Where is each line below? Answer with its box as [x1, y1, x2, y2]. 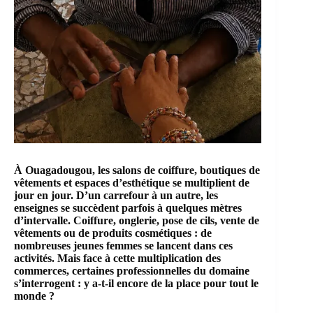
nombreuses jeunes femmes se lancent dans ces [14, 240, 233, 252]
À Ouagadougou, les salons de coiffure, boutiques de [14, 164, 260, 177]
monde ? [14, 290, 54, 303]
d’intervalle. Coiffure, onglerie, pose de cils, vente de [14, 214, 259, 227]
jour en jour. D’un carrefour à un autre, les [14, 189, 218, 202]
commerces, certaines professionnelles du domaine [14, 265, 249, 277]
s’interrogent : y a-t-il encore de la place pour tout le [14, 277, 259, 290]
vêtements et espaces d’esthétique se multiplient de [14, 177, 249, 189]
